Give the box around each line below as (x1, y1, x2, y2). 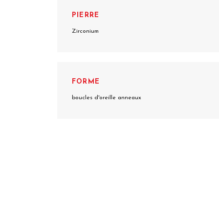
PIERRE (72, 12, 100, 20)
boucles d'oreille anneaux (72, 95, 141, 101)
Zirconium (72, 28, 99, 35)
